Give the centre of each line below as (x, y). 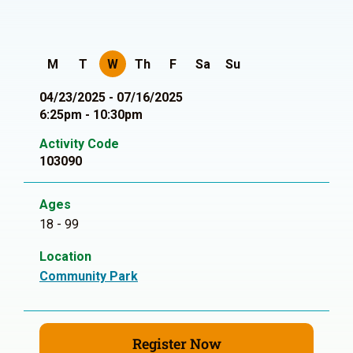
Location (65, 256)
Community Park (89, 276)
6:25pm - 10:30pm (91, 115)
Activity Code (79, 144)
